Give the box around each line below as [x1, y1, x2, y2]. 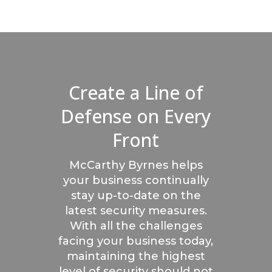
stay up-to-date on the [70, 188, 201, 202]
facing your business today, [58, 234, 214, 248]
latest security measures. [64, 203, 207, 217]
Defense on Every [60, 103, 211, 129]
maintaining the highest [66, 249, 205, 263]
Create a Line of [68, 80, 203, 105]
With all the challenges [69, 219, 202, 233]
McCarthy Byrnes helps [69, 158, 203, 172]
